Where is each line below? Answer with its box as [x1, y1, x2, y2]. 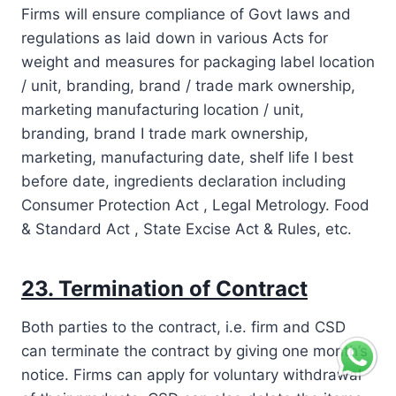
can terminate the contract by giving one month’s [21, 341, 368, 360]
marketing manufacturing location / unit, [21, 100, 304, 118]
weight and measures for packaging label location [21, 52, 375, 71]
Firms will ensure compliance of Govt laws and [21, 4, 351, 23]
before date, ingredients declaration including [21, 171, 346, 190]
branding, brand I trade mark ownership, [21, 124, 308, 142]
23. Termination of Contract [21, 275, 308, 301]
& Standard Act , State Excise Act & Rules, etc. [21, 219, 352, 238]
